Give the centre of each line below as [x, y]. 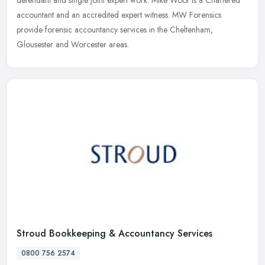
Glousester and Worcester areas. [73, 45]
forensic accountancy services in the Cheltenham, [129, 30]
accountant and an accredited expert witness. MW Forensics [119, 15]
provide [30, 30]
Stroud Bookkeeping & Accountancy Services [114, 233]
